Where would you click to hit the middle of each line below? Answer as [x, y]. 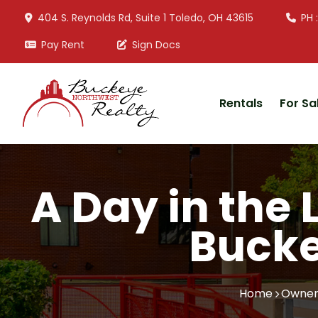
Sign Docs [156, 45]
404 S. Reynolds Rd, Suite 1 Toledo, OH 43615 [146, 18]
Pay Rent [63, 45]
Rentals [241, 103]
